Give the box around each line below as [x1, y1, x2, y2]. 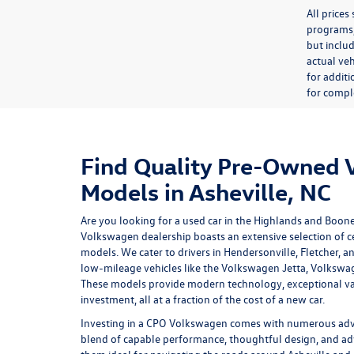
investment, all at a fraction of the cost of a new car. [81, 291, 325, 307]
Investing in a [81, 314, 146, 330]
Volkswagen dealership [81, 228, 191, 243]
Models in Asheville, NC [81, 176, 331, 206]
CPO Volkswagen [146, 314, 228, 330]
